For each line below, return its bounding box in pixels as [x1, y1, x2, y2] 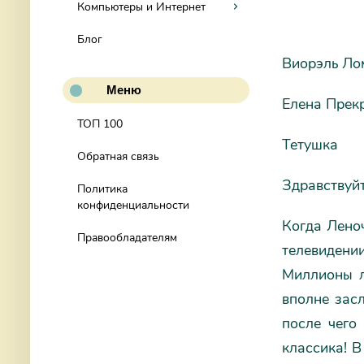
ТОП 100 [77, 116, 123, 132]
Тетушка [282, 135, 338, 154]
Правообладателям [77, 230, 177, 245]
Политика [77, 181, 128, 197]
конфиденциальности [77, 197, 189, 213]
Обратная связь [77, 149, 159, 164]
